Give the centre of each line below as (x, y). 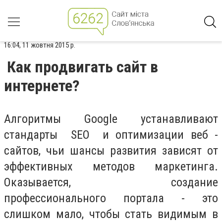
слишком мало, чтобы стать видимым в (111, 214)
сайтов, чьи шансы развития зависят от (111, 151)
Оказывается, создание (111, 182)
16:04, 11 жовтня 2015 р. (40, 45)
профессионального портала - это (111, 198)
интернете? (42, 86)
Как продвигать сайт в (83, 67)
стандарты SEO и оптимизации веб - (111, 135)
